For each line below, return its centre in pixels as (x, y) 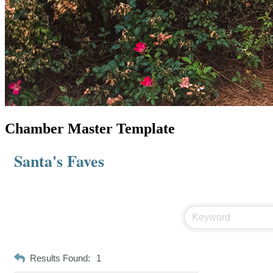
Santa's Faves (59, 161)
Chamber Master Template (90, 128)
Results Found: (60, 258)
